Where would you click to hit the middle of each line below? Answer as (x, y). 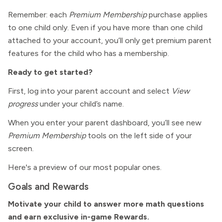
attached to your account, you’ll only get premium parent (110, 40)
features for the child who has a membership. (88, 53)
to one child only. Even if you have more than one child (105, 28)
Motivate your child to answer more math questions (106, 204)
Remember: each (38, 15)
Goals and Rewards (48, 187)
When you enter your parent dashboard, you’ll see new (105, 123)
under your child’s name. (81, 104)
